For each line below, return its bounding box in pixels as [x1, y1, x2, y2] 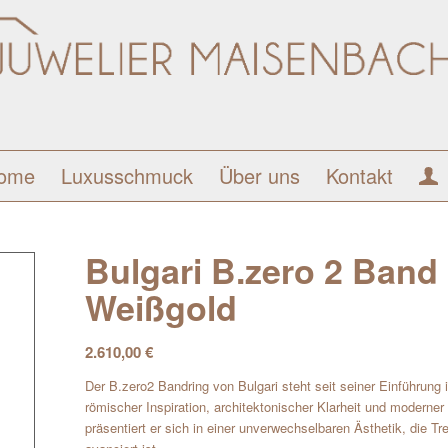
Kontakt [325, 161, 393, 190]
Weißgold [85, 283, 238, 331]
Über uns [218, 161, 300, 190]
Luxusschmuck [60, 161, 193, 190]
